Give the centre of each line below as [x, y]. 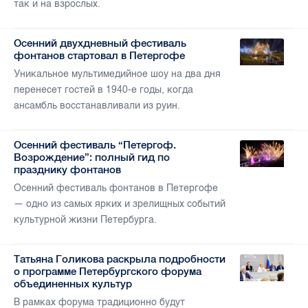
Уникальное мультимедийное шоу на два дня [117, 74]
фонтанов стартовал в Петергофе [99, 56]
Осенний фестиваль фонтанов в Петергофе [116, 188]
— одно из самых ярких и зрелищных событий [120, 204]
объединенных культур [73, 284]
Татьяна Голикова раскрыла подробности [120, 259]
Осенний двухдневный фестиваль [100, 43]
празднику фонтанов [67, 170]
